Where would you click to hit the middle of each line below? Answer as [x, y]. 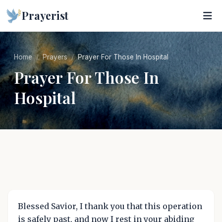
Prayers [55, 57]
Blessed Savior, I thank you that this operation [110, 206]
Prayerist [45, 15]
